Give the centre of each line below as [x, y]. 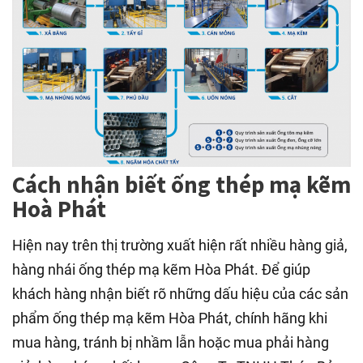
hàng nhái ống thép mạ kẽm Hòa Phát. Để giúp [161, 269]
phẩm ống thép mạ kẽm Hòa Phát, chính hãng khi [170, 318]
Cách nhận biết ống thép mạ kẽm [181, 185]
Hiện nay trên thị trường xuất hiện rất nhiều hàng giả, [180, 245]
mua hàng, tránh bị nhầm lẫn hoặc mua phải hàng [171, 342]
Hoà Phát [59, 209]
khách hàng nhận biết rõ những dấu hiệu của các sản [180, 293]
